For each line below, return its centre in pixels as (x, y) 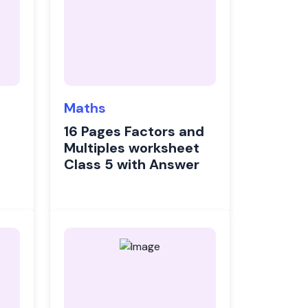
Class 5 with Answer (132, 164)
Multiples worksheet (132, 148)
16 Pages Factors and (134, 131)
